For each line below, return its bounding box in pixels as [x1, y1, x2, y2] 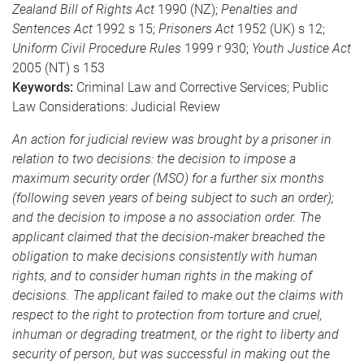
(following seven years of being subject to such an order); [12, 190, 334, 206]
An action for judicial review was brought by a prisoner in [12, 132, 331, 147]
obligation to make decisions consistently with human [12, 249, 318, 264]
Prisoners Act [158, 21, 237, 37]
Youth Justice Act [252, 41, 351, 56]
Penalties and [221, 2, 297, 17]
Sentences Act [12, 21, 96, 37]
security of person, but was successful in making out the [12, 346, 330, 362]
